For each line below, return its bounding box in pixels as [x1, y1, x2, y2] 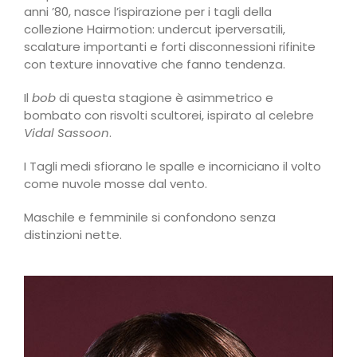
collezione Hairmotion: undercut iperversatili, [24, 20, 285, 37]
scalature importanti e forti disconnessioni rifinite [24, 37, 316, 55]
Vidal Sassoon [24, 124, 109, 141]
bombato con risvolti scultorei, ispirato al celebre [24, 106, 314, 124]
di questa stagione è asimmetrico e [56, 88, 273, 106]
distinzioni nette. [24, 226, 122, 243]
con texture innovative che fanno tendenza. [24, 55, 285, 73]
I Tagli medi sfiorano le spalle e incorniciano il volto [24, 157, 321, 175]
